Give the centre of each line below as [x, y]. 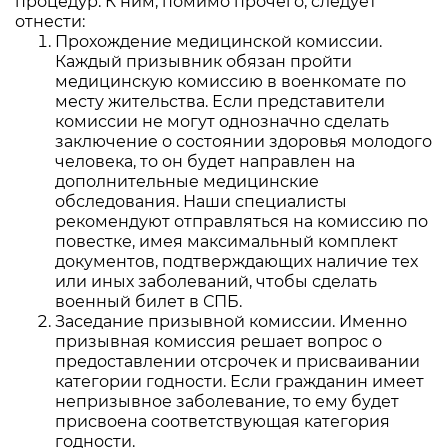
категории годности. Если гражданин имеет [239, 382]
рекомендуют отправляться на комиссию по [241, 222]
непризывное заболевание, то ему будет [227, 402]
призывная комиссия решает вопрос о [218, 342]
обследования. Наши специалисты [201, 202]
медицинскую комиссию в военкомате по [230, 82]
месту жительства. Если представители [220, 102]
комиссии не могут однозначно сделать [222, 122]
